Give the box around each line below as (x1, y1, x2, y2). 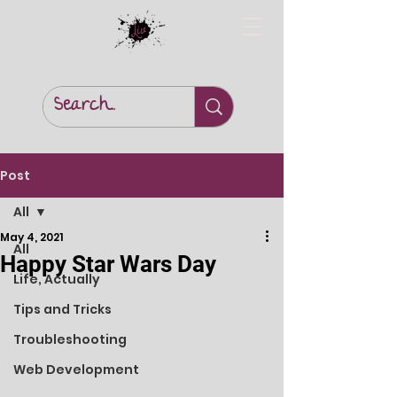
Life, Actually (13, 270, 100, 288)
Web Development (13, 361, 139, 378)
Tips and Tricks (13, 300, 112, 318)
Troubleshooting (13, 331, 127, 348)
